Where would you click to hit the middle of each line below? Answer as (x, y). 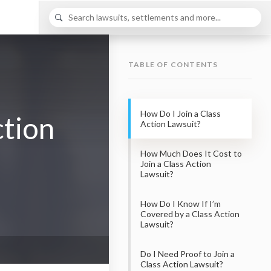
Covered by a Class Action (190, 214)
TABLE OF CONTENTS (173, 64)
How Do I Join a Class (181, 113)
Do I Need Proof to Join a (188, 253)
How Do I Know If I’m (181, 203)
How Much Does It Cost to (191, 153)
